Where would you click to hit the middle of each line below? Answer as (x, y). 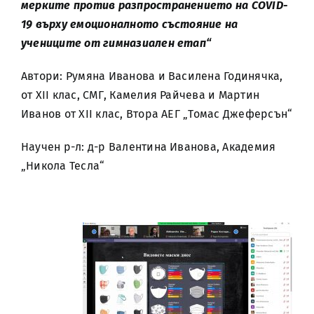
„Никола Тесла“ (63, 166)
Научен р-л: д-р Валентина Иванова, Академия (149, 147)
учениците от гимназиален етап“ (116, 43)
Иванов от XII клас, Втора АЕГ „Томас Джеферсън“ (157, 114)
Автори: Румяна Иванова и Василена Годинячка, (152, 76)
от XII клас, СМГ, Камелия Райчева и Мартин (141, 95)
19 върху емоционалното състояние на (130, 24)
